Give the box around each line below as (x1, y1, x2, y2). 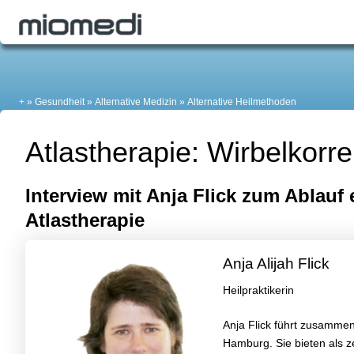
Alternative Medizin (95, 96, 177, 108)
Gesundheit (35, 96, 85, 108)
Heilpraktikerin (223, 283, 294, 296)
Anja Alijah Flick (223, 255, 330, 273)
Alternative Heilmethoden (187, 96, 296, 108)
